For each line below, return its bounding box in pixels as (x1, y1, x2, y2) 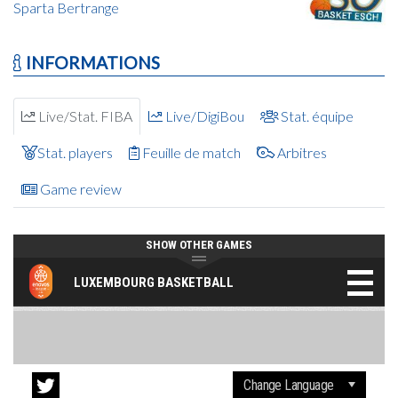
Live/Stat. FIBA (36, 107, 132, 125)
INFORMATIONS (22, 52, 160, 74)
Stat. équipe (278, 107, 354, 125)
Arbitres (275, 144, 327, 162)
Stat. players (37, 144, 113, 162)
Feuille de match (139, 144, 241, 162)
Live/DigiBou (163, 107, 244, 125)
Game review (37, 180, 122, 198)
